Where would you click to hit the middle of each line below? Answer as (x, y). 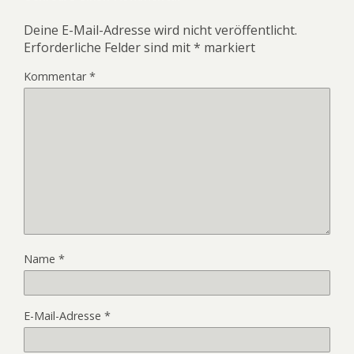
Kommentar (56, 76)
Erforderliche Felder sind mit (109, 47)
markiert (228, 47)
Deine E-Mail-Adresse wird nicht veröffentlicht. (160, 30)
